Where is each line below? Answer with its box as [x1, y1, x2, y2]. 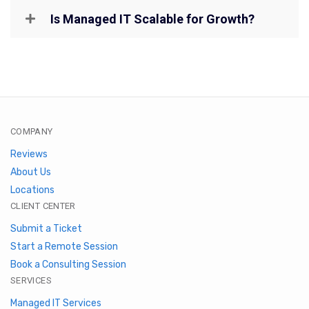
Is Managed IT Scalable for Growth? [50, 12, 255, 27]
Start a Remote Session [10, 241, 118, 253]
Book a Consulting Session [10, 259, 126, 271]
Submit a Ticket [10, 223, 82, 235]
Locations [10, 184, 54, 197]
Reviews [10, 148, 48, 161]
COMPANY [10, 126, 53, 137]
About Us [10, 166, 51, 179]
